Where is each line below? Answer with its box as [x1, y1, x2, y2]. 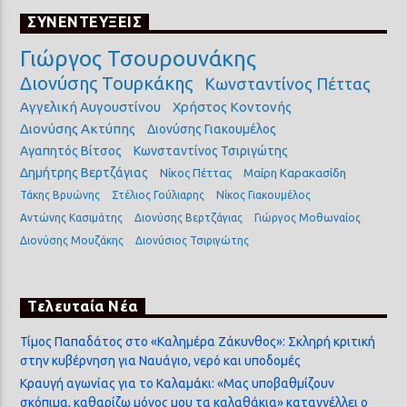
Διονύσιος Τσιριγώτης [135, 233, 250, 246]
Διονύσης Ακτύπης [20, 120, 136, 136]
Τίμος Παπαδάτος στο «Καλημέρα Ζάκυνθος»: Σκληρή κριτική [20, 333, 376, 349]
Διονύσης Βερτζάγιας [134, 211, 243, 223]
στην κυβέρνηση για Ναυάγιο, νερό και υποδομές [20, 352, 302, 368]
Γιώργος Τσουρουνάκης [20, 45, 257, 71]
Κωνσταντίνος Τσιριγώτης [134, 143, 289, 158]
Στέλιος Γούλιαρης [112, 188, 205, 201]
